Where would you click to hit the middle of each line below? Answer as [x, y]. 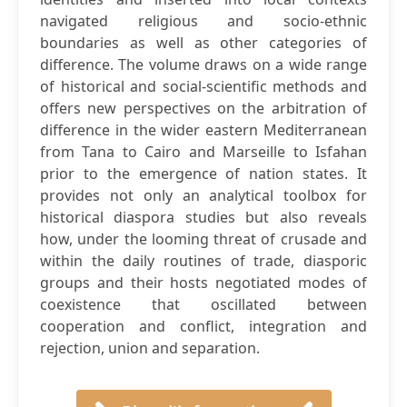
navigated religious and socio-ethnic [203, 21]
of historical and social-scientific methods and [203, 86]
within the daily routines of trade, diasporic [203, 261]
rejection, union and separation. [150, 348]
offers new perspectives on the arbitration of [203, 108]
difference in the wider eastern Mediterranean [203, 130]
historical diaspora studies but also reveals [203, 217]
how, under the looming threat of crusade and [203, 239]
